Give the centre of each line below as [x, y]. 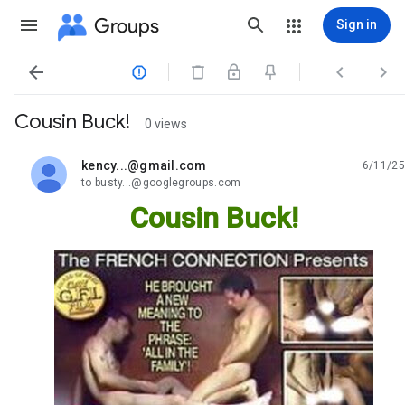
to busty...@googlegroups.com [161, 183]
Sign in [357, 24]
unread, [103, 172]
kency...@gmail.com [144, 165]
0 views [166, 124]
